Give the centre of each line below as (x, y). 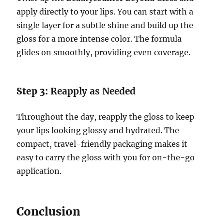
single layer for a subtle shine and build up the (105, 25)
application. (39, 171)
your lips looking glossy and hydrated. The (98, 130)
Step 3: (34, 91)
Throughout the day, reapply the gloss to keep (106, 116)
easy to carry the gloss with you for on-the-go (106, 157)
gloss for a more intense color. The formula (99, 39)
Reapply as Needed (93, 91)
